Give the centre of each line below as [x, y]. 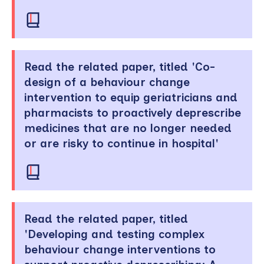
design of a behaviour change [107, 82]
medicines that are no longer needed [128, 128]
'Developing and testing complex [114, 235]
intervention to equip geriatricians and [131, 97]
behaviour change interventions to [120, 250]
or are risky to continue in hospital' [121, 143]
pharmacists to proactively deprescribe [133, 113]
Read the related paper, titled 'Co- [120, 67]
